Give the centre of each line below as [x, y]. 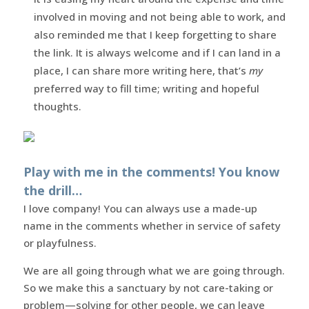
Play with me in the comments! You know [151, 171]
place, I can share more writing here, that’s [141, 70]
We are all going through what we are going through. [154, 270]
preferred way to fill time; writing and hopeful [146, 88]
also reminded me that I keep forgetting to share [155, 34]
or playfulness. [60, 242]
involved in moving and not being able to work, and [159, 16]
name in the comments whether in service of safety [152, 225]
